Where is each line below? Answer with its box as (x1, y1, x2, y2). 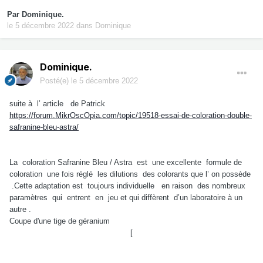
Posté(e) (40, 76, 71, 86)
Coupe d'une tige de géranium (9, 217, 110, 226)
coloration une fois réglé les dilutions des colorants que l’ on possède (9, 170, 251, 179)
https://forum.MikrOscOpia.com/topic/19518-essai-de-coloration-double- (9, 111, 252, 120)
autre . (9, 205, 31, 214)
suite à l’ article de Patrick (9, 99, 105, 109)
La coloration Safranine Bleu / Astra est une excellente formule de (9, 158, 244, 167)
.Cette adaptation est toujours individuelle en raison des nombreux (9, 181, 245, 191)
